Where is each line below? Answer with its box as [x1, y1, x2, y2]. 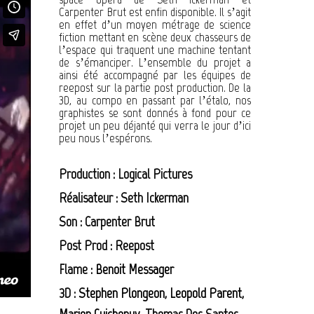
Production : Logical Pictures [59, 165, 193, 182]
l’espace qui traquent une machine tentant [59, 42, 251, 57]
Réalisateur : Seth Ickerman [59, 189, 189, 206]
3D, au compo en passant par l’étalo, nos [59, 93, 251, 108]
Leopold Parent [170, 285, 243, 301]
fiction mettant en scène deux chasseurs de [59, 29, 251, 45]
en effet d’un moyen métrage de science [59, 17, 251, 32]
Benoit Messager [95, 261, 175, 278]
